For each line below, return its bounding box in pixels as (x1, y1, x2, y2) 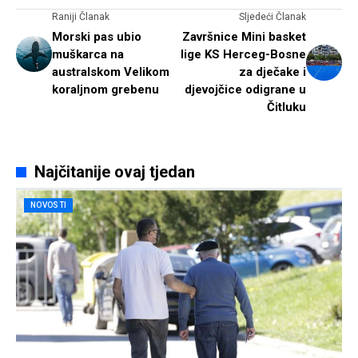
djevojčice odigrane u (185, 82, 306, 97)
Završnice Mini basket (182, 30, 306, 45)
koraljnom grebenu (52, 82, 159, 97)
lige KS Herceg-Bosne (181, 47, 306, 62)
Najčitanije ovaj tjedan (34, 162, 195, 182)
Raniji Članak (52, 11, 109, 23)
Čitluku (267, 100, 306, 115)
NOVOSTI (30, 201, 67, 210)
